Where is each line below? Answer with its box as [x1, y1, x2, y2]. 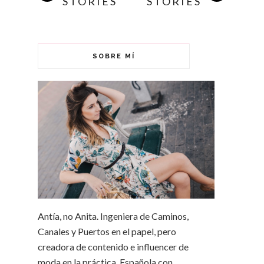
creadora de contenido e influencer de [38, 241, 189, 252]
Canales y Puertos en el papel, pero [38, 226, 176, 237]
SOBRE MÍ [93, 52, 135, 60]
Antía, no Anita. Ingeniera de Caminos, [38, 210, 189, 222]
